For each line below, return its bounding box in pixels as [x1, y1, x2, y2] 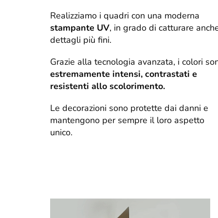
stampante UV [50, 22, 109, 34]
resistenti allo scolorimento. [50, 80, 165, 92]
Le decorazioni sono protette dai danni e [50, 102, 208, 114]
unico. [50, 127, 73, 139]
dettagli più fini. [50, 34, 111, 46]
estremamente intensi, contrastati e [50, 68, 197, 80]
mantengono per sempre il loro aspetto [50, 114, 204, 127]
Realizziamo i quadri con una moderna [50, 10, 200, 22]
